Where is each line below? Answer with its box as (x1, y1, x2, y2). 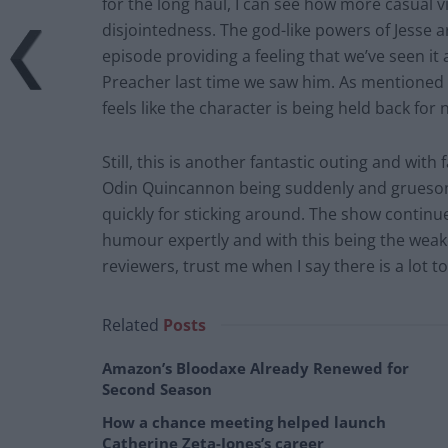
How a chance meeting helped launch (102, 412, 386, 433)
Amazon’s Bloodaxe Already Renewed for (102, 358, 409, 379)
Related (102, 314, 159, 337)
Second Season (102, 379, 212, 400)
